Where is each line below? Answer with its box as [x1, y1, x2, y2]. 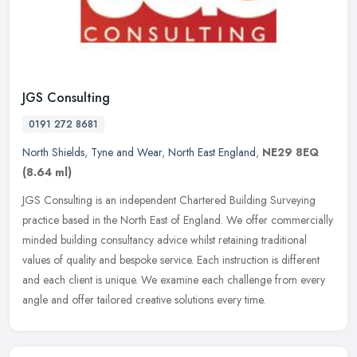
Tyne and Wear [91, 143, 162, 160]
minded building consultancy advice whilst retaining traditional [22, 231, 307, 248]
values [22, 251, 50, 268]
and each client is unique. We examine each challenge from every [22, 271, 325, 288]
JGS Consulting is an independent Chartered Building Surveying [22, 191, 316, 208]
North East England [168, 143, 256, 160]
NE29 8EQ [262, 143, 319, 160]
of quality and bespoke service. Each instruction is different [53, 251, 320, 268]
